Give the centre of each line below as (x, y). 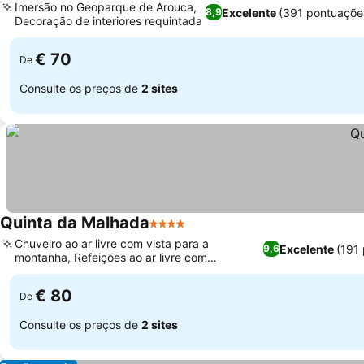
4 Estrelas (179, 232)
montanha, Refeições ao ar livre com (111, 257)
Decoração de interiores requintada (108, 21)
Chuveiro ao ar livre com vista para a (112, 243)
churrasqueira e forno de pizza (96, 271)
